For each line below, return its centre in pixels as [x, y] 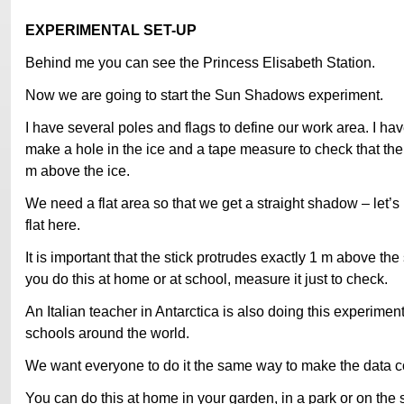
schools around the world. [107, 332]
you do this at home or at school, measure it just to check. [210, 278]
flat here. [53, 224]
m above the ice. [78, 170]
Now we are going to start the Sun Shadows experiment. [204, 94]
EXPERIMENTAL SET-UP [111, 29]
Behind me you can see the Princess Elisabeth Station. [200, 62]
